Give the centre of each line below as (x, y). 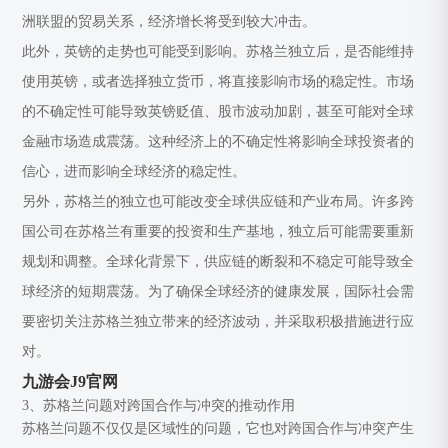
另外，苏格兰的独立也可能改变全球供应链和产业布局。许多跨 (218, 201)
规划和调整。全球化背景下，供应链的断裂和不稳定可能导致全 (218, 261)
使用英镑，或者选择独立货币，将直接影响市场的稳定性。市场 (218, 81)
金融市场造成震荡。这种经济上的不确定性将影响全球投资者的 (218, 141)
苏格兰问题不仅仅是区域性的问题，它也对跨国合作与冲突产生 (218, 428)
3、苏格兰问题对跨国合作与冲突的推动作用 (159, 405)
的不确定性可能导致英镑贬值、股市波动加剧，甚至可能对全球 (218, 111)
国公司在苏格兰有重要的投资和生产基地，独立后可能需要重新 (218, 231)
